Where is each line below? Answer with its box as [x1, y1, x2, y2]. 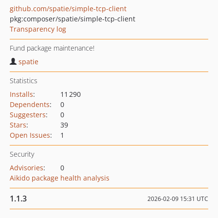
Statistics [10, 76, 37, 85]
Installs [10, 90, 33, 99]
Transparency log [10, 24, 66, 34]
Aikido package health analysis [10, 173, 109, 182]
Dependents [10, 100, 50, 109]
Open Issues [10, 130, 50, 140]
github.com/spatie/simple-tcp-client [10, 4, 127, 13]
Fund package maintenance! [10, 43, 94, 53]
